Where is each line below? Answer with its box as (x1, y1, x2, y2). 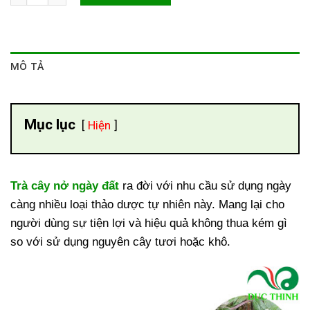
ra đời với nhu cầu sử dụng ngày (122, 179, 291, 192)
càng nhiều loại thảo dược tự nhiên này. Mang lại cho (10, 197, 284, 211)
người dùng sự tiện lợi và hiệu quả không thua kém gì (10, 216, 287, 230)
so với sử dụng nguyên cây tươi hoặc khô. (10, 235, 230, 248)
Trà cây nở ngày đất (10, 179, 122, 192)
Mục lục (24, 116, 75, 134)
